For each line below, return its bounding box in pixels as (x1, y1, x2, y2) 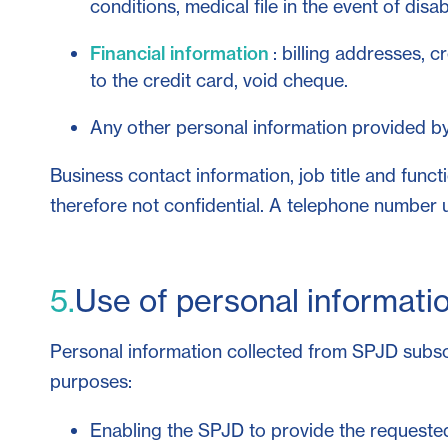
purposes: (50, 369, 132, 393)
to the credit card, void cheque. (90, 68, 348, 92)
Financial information (90, 41, 269, 65)
